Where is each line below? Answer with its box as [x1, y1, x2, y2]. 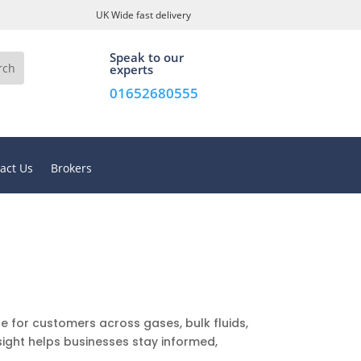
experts [110, 60, 154, 77]
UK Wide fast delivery [95, 8, 191, 22]
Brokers [51, 160, 93, 176]
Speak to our [110, 48, 185, 65]
